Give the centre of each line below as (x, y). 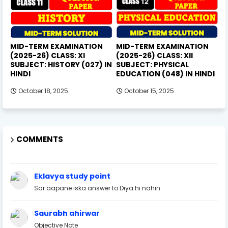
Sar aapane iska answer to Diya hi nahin (97, 188)
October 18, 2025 (43, 91)
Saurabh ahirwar (67, 213)
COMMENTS (40, 139)
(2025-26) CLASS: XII (154, 55)
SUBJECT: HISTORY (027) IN (61, 64)
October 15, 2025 (149, 91)
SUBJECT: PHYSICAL (152, 64)
